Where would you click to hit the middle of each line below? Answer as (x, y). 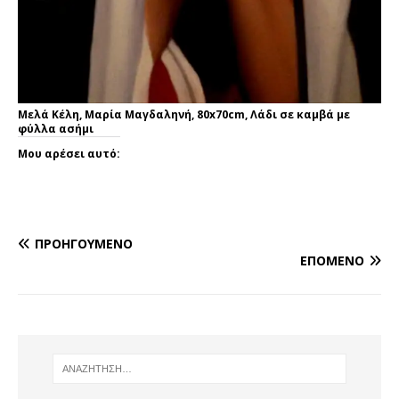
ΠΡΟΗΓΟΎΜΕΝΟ (84, 244)
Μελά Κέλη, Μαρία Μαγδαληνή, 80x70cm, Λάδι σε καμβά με (184, 115)
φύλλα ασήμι (56, 129)
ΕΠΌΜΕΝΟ (332, 261)
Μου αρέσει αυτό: (69, 154)
